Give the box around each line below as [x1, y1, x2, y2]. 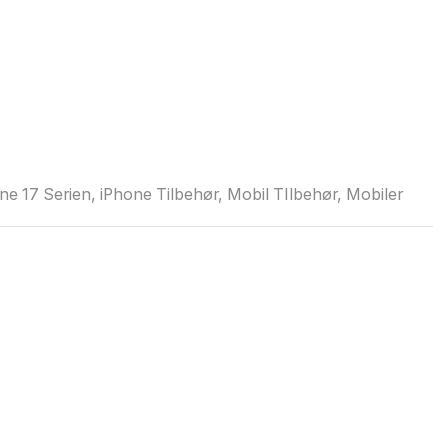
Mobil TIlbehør [226, 185, 337, 205]
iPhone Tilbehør [99, 185, 218, 205]
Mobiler [345, 185, 403, 205]
